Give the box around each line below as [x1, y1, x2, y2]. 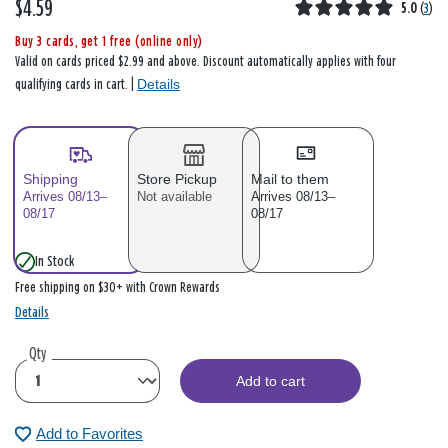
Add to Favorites [36, 425, 143, 443]
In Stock [35, 254, 74, 270]
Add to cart [236, 373, 305, 390]
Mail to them [251, 171, 329, 188]
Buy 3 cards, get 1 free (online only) [15, 35, 203, 50]
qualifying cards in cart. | [15, 78, 137, 93]
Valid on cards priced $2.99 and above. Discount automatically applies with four [15, 55, 396, 70]
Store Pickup [137, 171, 217, 188]
